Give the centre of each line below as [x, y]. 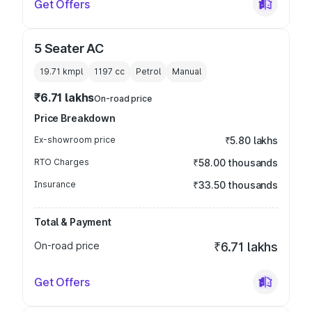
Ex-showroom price [75, 140]
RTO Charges [62, 162]
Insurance [55, 184]
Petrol [148, 71]
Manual [187, 71]
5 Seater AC [69, 48]
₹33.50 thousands [235, 185]
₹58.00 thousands [235, 163]
